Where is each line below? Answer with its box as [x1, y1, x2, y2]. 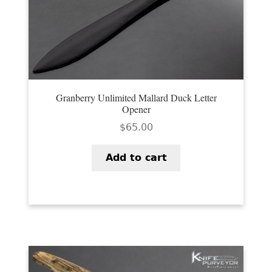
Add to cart [105, 151, 167, 163]
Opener [121, 103, 151, 116]
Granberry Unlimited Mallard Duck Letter [55, 91, 217, 104]
